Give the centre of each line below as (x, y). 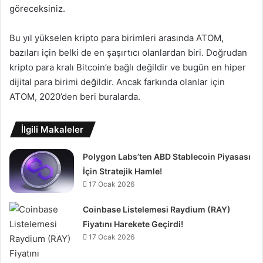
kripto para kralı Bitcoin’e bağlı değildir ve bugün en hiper (128, 67)
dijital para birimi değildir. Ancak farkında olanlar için (117, 82)
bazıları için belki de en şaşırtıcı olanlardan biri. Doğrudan (128, 52)
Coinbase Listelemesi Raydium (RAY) (157, 209)
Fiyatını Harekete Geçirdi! (133, 224)
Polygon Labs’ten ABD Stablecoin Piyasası (167, 156)
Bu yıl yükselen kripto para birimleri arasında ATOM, (117, 38)
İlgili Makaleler (52, 129)
